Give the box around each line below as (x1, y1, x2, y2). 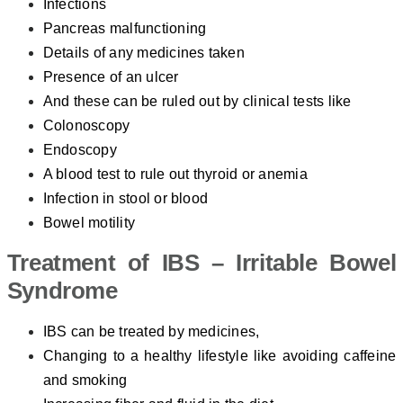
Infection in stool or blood (42, 191, 209, 207)
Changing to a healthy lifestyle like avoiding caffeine (42, 348, 397, 364)
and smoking (42, 372, 128, 389)
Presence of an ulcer (42, 69, 179, 85)
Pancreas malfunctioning (42, 21, 207, 37)
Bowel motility (42, 215, 136, 231)
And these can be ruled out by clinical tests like (42, 94, 352, 110)
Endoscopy (42, 142, 117, 158)
